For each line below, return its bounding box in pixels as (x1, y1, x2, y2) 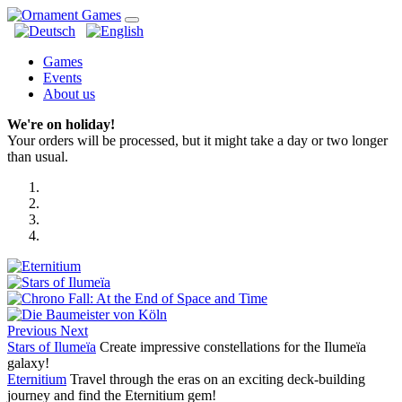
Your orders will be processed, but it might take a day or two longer (7, 133, 388, 148)
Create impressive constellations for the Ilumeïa (96, 339, 366, 354)
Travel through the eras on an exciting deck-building (66, 371, 365, 387)
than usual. (7, 149, 68, 164)
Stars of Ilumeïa (7, 339, 96, 354)
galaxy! (7, 355, 49, 371)
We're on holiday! (7, 117, 115, 132)
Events (43, 70, 82, 85)
